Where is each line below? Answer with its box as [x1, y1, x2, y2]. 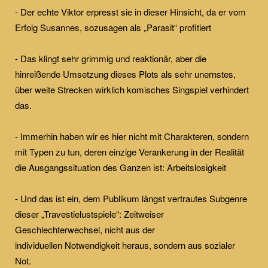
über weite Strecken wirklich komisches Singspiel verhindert [15, 83, 249, 96]
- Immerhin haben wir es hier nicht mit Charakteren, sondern [15, 129, 249, 142]
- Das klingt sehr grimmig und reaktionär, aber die [15, 51, 206, 65]
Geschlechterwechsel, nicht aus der [15, 223, 155, 236]
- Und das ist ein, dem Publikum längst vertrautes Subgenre [15, 191, 247, 205]
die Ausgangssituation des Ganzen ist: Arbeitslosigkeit [15, 160, 226, 173]
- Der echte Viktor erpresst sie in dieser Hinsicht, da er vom [15, 5, 246, 18]
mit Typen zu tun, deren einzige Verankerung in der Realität [15, 145, 244, 158]
